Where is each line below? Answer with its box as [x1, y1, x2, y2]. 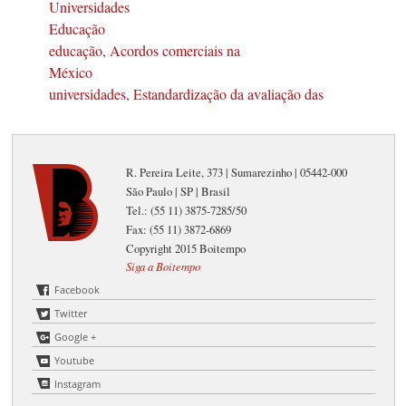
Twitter [54, 306, 88, 321]
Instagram [54, 377, 101, 391]
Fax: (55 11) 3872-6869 [126, 221, 232, 238]
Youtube [54, 353, 95, 368]
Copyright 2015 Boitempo [126, 240, 246, 257]
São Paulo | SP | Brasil [126, 183, 231, 200]
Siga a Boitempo [126, 258, 201, 275]
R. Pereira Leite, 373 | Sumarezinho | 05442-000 [126, 164, 348, 181]
